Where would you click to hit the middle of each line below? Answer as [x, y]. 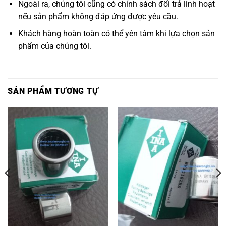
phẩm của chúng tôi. [54, 46]
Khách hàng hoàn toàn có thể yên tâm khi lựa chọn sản [116, 34]
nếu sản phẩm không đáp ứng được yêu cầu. [98, 16]
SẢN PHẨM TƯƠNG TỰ [53, 91]
